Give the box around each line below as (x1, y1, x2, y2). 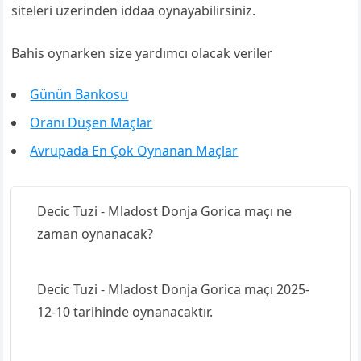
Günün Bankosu (30, 85, 129, 103)
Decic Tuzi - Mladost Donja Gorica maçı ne (37, 202, 293, 220)
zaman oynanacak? (37, 225, 154, 243)
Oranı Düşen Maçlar (30, 114, 153, 131)
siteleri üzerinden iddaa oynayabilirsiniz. (11, 2, 256, 19)
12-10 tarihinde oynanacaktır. (37, 303, 214, 321)
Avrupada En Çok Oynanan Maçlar (30, 142, 239, 160)
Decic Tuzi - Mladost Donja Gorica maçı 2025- (37, 280, 310, 298)
